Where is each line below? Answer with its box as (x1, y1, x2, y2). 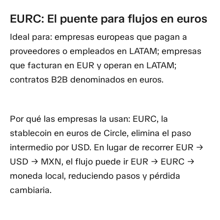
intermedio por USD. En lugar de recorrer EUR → (10, 141, 203, 153)
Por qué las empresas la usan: (10, 113, 130, 124)
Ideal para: (10, 31, 52, 43)
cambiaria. (10, 184, 52, 195)
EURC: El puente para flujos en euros (10, 11, 207, 26)
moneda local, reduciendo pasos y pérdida (10, 170, 180, 181)
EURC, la (130, 113, 168, 124)
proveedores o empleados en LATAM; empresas (10, 46, 201, 57)
